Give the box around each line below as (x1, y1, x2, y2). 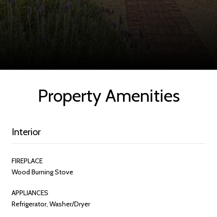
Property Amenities (37, 84, 180, 106)
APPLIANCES (12, 188, 48, 197)
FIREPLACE (12, 156, 43, 165)
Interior (12, 125, 41, 138)
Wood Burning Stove (12, 167, 73, 176)
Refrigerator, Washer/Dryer (12, 199, 90, 208)
